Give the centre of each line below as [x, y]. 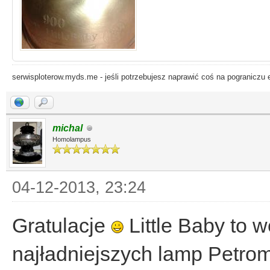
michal [67, 128]
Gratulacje [61, 225]
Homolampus [72, 139]
